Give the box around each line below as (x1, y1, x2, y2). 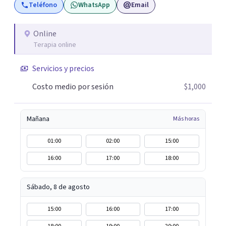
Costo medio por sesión (32, 81, 114, 92)
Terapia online (33, 40, 76, 50)
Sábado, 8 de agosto (27, 182, 90, 192)
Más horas (173, 115, 199, 123)
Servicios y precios (32, 63, 94, 74)
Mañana (27, 114, 49, 124)
